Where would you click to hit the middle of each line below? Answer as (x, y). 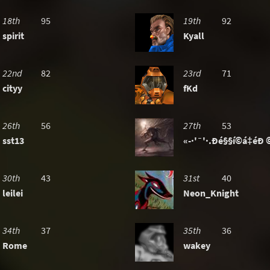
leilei (13, 193)
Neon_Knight (211, 193)
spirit (13, 36)
